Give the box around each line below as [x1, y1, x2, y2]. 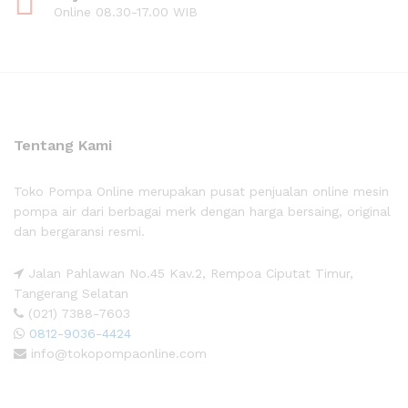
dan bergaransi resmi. [14, 224, 145, 240]
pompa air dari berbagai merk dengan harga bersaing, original [14, 204, 391, 219]
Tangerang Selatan [14, 285, 128, 301]
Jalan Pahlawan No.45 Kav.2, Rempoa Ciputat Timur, [24, 265, 353, 280]
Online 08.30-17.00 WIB [54, 5, 198, 20]
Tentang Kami [14, 137, 112, 155]
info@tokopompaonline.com [26, 345, 207, 361]
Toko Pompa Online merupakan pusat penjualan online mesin [14, 184, 389, 199]
